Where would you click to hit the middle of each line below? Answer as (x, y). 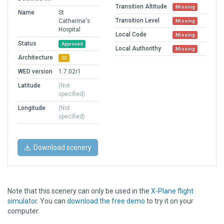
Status (27, 44)
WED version (35, 72)
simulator (22, 201)
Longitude (32, 108)
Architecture (35, 58)
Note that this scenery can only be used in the (79, 191)
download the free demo (106, 201)
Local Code (131, 35)
